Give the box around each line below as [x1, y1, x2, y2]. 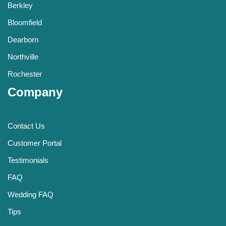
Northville [8, 52, 38, 61]
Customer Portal [8, 139, 62, 147]
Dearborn [8, 35, 38, 44]
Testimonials [8, 156, 48, 164]
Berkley [8, 1, 33, 10]
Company [8, 85, 63, 99]
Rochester [8, 70, 42, 78]
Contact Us [8, 122, 45, 130]
